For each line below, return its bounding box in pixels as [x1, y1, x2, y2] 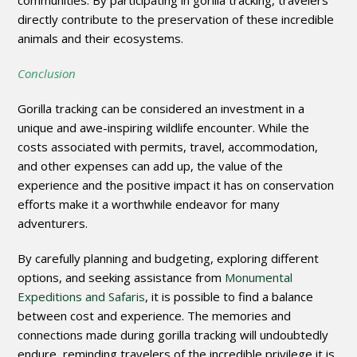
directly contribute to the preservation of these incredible [18, 11, 335, 28]
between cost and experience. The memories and [18, 308, 292, 324]
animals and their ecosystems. [18, 30, 184, 47]
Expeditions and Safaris [18, 288, 146, 305]
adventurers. [18, 215, 88, 232]
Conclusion [18, 65, 76, 82]
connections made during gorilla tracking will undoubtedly [18, 327, 329, 343]
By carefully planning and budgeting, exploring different [18, 250, 320, 267]
